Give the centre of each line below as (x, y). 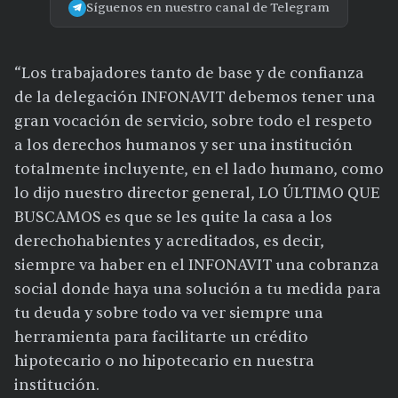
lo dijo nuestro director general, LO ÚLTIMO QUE (197, 194)
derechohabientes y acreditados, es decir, (169, 242)
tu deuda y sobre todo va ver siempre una (169, 314)
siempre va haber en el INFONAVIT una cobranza (197, 266)
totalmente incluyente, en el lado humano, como (199, 170)
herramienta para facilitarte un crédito (161, 338)
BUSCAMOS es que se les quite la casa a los (173, 218)
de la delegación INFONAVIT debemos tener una (195, 98)
